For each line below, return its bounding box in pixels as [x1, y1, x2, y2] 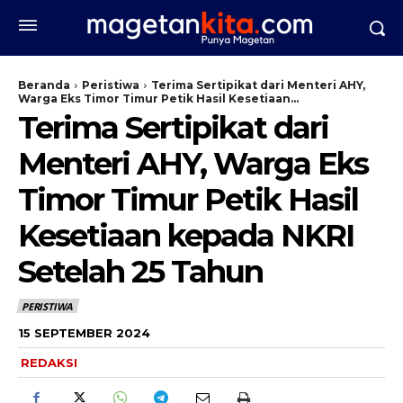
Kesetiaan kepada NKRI [18, 217, 354, 255]
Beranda [18, 78, 70, 92]
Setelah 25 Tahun [18, 253, 263, 291]
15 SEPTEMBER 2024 [18, 325, 150, 340]
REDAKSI [21, 354, 77, 370]
